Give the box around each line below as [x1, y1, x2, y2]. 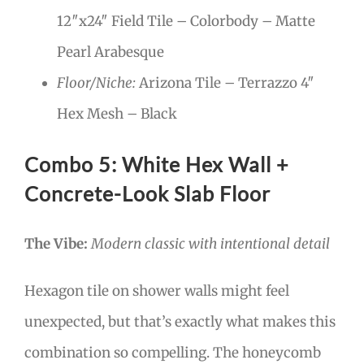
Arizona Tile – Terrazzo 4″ [136, 74, 314, 93]
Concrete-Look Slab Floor [24, 181, 271, 206]
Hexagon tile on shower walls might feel [24, 282, 289, 301]
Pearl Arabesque [57, 43, 164, 62]
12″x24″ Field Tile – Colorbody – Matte [57, 12, 315, 31]
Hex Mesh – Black [57, 105, 177, 123]
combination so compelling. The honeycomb [24, 344, 321, 362]
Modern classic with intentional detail [91, 235, 330, 253]
